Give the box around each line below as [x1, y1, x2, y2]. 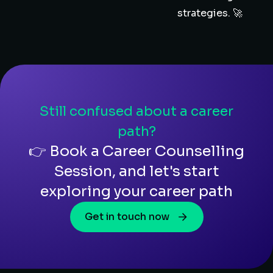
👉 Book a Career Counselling [29, 142, 244, 160]
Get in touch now [84, 210, 169, 223]
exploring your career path [40, 182, 233, 200]
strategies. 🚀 [177, 7, 243, 19]
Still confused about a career [40, 103, 233, 119]
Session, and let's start [54, 162, 219, 180]
